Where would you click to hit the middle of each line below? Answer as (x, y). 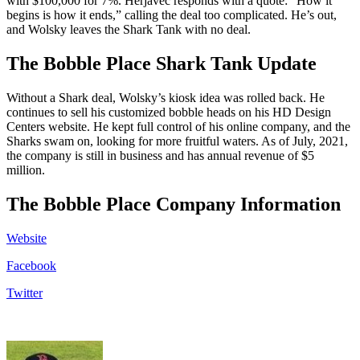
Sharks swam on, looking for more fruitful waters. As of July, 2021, (177, 141)
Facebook (31, 266)
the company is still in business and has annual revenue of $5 (160, 156)
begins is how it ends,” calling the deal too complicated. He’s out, (172, 15)
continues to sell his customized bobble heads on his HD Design (169, 112)
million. (26, 170)
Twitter (25, 293)
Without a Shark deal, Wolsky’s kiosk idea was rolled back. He (166, 98)
